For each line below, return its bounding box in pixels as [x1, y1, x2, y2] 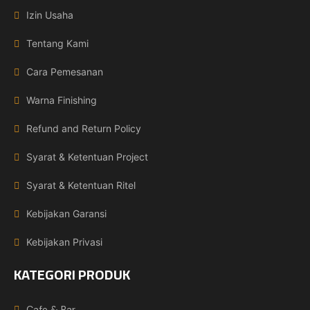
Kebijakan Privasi [26, 236, 102, 248]
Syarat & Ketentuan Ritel [26, 179, 136, 192]
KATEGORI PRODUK [14, 262, 130, 288]
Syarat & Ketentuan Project [26, 151, 148, 163]
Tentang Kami [26, 37, 89, 50]
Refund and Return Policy [26, 122, 141, 135]
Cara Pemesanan [26, 66, 103, 78]
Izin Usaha [26, 9, 73, 21]
